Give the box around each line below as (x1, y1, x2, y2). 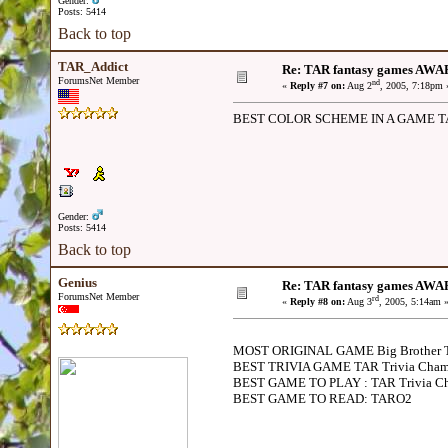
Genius (58, 275, 97, 290)
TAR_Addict (58, 59, 128, 74)
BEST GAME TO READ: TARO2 (233, 391, 412, 406)
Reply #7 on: (290, 80, 345, 92)
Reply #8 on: (290, 296, 345, 308)
